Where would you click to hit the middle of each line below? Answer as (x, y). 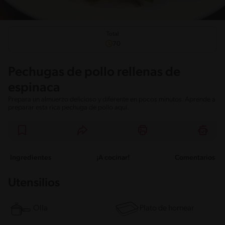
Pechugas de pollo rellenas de (94, 72)
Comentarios (195, 158)
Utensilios (34, 183)
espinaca (34, 88)
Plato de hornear (167, 209)
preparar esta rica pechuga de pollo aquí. (69, 107)
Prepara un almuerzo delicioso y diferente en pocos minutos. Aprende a (112, 99)
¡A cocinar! (113, 158)
